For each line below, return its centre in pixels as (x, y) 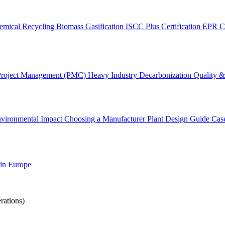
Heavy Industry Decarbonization (141, 75)
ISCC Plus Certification (164, 26)
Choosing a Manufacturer (106, 119)
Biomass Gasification (91, 26)
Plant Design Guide (179, 119)
